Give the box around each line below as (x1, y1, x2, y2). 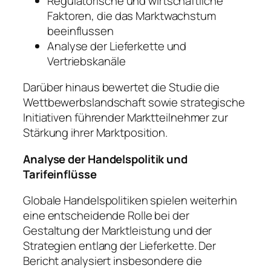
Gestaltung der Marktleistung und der (23, 223, 212, 239)
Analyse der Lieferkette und (47, 38, 187, 54)
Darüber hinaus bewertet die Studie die (23, 79, 220, 96)
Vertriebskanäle (47, 53, 126, 69)
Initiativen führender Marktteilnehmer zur (23, 109, 228, 126)
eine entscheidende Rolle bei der (23, 207, 189, 224)
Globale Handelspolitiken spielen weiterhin (23, 192, 237, 209)
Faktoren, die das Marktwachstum (47, 7, 216, 24)
